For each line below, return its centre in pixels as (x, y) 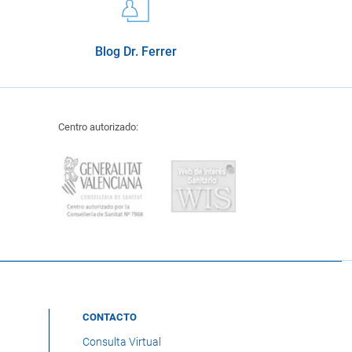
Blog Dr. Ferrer (136, 52)
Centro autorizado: (98, 127)
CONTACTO (109, 317)
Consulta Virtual (121, 341)
